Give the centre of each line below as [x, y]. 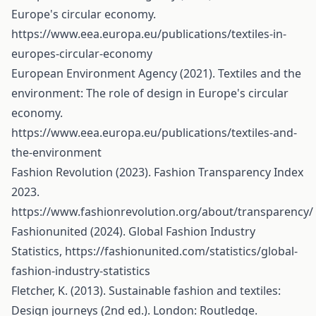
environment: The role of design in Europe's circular [150, 93]
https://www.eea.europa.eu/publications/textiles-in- [149, 34]
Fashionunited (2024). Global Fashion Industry [133, 231]
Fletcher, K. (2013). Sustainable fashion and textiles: [146, 291]
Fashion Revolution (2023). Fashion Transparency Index [157, 172]
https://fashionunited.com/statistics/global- [181, 251]
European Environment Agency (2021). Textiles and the [156, 73]
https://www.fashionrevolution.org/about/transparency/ [162, 212]
